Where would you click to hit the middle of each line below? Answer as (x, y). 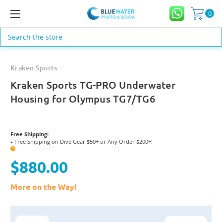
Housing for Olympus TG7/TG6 (83, 98)
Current (23, 214)
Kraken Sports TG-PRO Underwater (93, 84)
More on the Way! (44, 186)
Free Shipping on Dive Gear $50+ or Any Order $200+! (83, 141)
